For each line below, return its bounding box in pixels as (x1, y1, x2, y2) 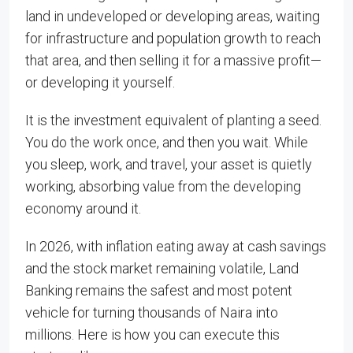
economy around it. (25, 200, 141, 217)
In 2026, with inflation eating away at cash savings (25, 238, 326, 255)
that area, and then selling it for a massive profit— (25, 52, 321, 69)
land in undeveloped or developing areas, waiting (25, 8, 320, 24)
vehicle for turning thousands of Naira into (25, 304, 278, 321)
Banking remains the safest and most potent (25, 282, 292, 299)
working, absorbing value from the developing (25, 178, 301, 195)
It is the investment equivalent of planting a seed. (25, 112, 321, 128)
